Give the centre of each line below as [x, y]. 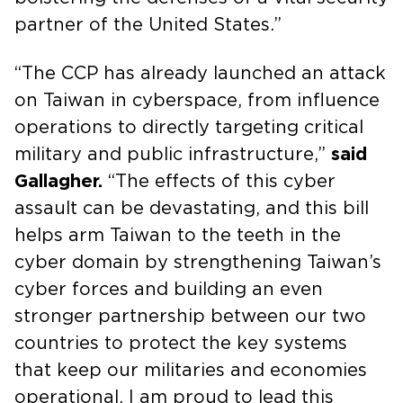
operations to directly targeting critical [189, 127]
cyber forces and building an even [169, 289]
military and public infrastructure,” [173, 154]
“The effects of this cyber [219, 181]
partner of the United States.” [148, 25]
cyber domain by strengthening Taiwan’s [198, 262]
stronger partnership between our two [190, 316]
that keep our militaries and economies [191, 370]
